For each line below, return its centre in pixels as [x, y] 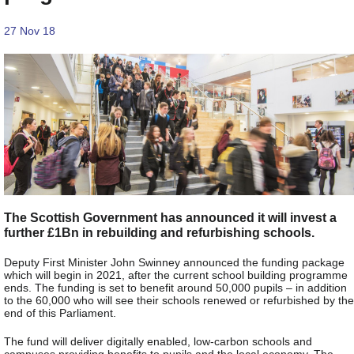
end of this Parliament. [60, 313]
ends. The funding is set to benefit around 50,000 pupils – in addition [175, 287]
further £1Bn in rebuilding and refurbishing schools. [159, 232]
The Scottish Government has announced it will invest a [170, 217]
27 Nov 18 [30, 30]
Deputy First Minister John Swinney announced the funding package [174, 262]
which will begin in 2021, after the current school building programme [176, 275]
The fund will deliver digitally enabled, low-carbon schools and [158, 341]
